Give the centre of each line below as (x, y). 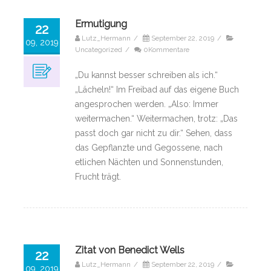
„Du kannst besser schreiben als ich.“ (146, 75)
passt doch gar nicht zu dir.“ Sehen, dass (154, 133)
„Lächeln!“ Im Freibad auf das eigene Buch (157, 89)
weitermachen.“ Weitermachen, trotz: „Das (156, 118)
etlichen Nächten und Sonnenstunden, (149, 162)
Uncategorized (99, 49)
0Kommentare (166, 49)
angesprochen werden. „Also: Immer (147, 104)
